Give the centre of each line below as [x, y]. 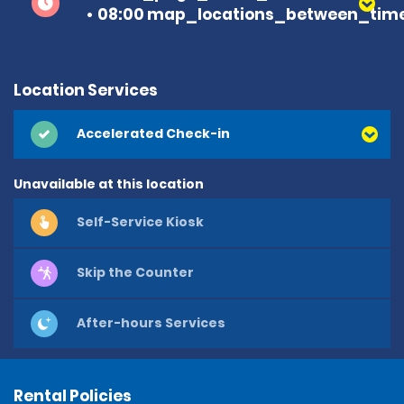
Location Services [86, 90]
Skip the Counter [135, 273]
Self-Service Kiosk [140, 222]
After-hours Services [151, 323]
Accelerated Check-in [153, 134]
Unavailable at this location [109, 184]
